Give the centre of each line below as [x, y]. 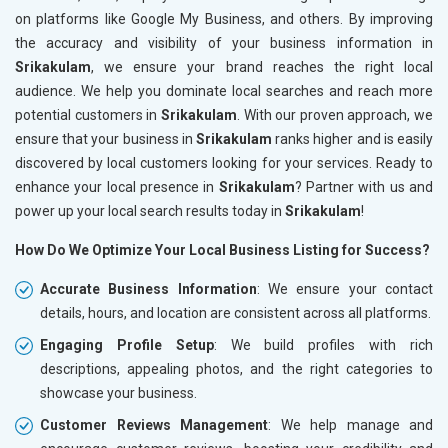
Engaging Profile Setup [127, 344]
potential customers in [88, 114]
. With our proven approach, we [334, 114]
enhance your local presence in [117, 186]
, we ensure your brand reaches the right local [262, 66]
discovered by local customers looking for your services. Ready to [224, 162]
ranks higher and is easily [354, 138]
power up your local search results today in [150, 210]
